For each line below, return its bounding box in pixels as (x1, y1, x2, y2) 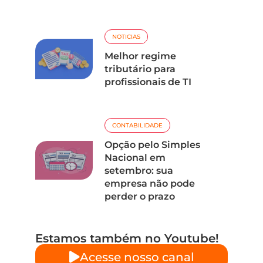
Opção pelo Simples (104, 139, 201, 150)
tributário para (104, 63, 176, 75)
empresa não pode (104, 177, 195, 189)
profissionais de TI (104, 76, 192, 87)
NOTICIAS (112, 32, 141, 41)
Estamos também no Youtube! (35, 231, 219, 245)
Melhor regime (104, 50, 177, 62)
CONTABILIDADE (112, 121, 163, 129)
